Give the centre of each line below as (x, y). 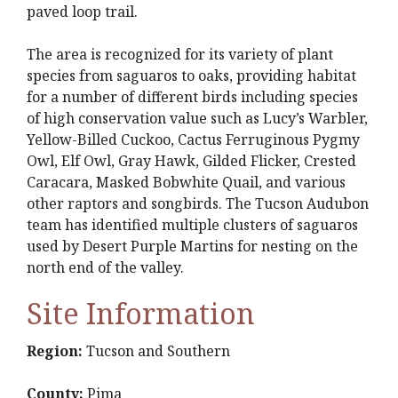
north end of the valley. (105, 267)
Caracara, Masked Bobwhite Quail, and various (186, 182)
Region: (55, 351)
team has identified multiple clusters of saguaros (192, 225)
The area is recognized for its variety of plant (180, 54)
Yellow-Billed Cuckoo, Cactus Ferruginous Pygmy (193, 139)
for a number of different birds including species (192, 97)
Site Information (141, 313)
